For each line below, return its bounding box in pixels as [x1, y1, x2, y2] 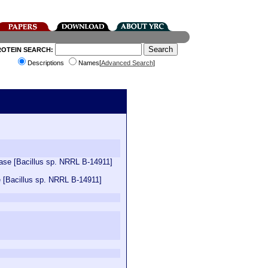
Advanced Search [100, 59, 153, 66]
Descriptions [27, 59, 66, 66]
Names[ [78, 59, 101, 66]
